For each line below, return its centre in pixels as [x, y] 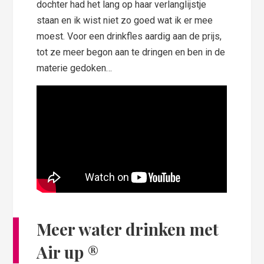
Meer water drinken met [128, 229]
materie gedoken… [75, 68]
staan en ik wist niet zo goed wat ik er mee [125, 21]
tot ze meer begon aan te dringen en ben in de [131, 52]
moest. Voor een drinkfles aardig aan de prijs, [129, 37]
